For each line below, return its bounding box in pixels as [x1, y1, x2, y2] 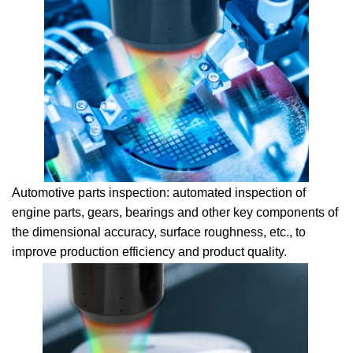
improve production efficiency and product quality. [12, 245, 287, 258]
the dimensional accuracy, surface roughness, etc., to [12, 225, 306, 239]
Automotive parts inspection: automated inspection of [12, 186, 306, 199]
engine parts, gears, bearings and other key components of [12, 206, 338, 219]
